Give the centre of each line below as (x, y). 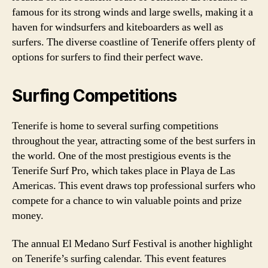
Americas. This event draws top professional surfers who (134, 185)
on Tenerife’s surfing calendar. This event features (119, 259)
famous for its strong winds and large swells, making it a (133, 12)
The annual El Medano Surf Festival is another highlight (132, 244)
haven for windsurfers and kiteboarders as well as (118, 27)
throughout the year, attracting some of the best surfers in (134, 141)
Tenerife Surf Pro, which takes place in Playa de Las (124, 170)
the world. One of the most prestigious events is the (121, 156)
